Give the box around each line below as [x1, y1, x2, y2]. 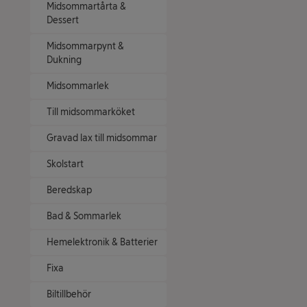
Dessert [47, 14, 79, 26]
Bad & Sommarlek [47, 210, 121, 222]
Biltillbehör [47, 288, 91, 300]
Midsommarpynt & [47, 40, 124, 52]
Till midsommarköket [47, 106, 135, 118]
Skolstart [47, 158, 84, 170]
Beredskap [47, 184, 92, 196]
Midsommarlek [47, 80, 109, 92]
